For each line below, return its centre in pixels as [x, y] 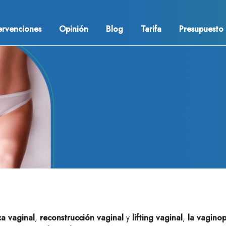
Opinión [74, 29]
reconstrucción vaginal [82, 218]
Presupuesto [201, 29]
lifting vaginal [157, 218]
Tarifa [151, 29]
